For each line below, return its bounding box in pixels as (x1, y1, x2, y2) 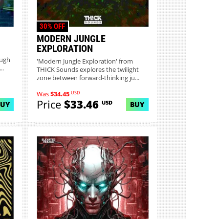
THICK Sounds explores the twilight (37, 66, 139, 74)
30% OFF (39, 22, 65, 31)
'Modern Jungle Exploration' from (37, 57, 133, 66)
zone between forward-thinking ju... (37, 74, 140, 83)
